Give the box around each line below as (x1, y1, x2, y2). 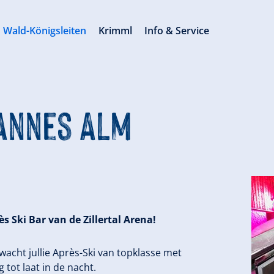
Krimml (98, 24, 133, 37)
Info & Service (144, 24, 210, 37)
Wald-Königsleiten (3, 24, 87, 37)
